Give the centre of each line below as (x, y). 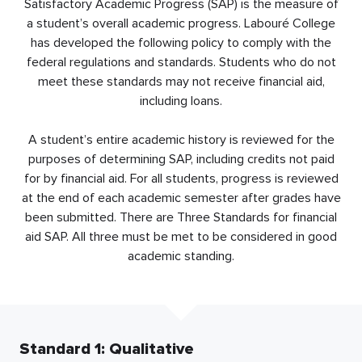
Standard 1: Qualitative (107, 349)
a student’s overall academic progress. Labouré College (181, 23)
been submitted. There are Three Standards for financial (181, 217)
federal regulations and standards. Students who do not (181, 62)
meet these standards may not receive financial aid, (181, 81)
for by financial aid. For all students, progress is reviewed (181, 178)
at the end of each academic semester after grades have (181, 198)
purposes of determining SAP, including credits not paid (181, 159)
